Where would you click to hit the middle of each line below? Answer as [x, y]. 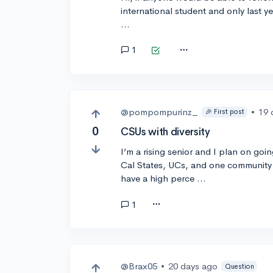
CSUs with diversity [165, 132]
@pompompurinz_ [160, 112]
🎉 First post [225, 112]
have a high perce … [164, 179]
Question [239, 266]
